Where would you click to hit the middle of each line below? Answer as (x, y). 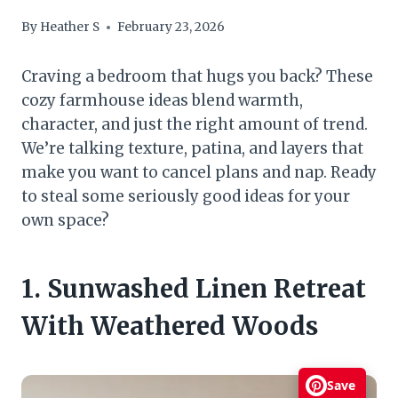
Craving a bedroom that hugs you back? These (197, 77)
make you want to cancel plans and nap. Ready (199, 173)
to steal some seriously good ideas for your (186, 197)
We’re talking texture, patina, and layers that (192, 149)
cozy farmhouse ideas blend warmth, (162, 101)
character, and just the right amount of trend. (195, 125)
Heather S (70, 28)
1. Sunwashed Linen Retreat (194, 289)
